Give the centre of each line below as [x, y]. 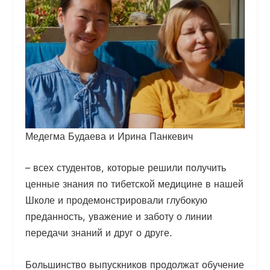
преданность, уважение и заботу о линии [119, 217]
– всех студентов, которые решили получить [126, 168]
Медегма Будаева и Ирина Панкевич [109, 136]
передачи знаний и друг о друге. [99, 233]
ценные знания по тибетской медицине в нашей [135, 184]
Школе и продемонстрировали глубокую [117, 200]
